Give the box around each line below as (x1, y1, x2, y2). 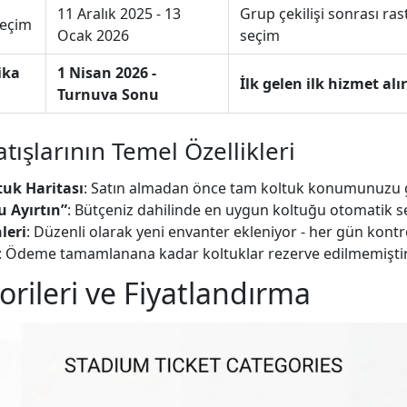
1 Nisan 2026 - (57, 62, 156, 83)
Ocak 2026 (57, 25, 129, 45)
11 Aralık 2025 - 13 (57, 3, 181, 24)
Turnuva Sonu (57, 84, 159, 104)
